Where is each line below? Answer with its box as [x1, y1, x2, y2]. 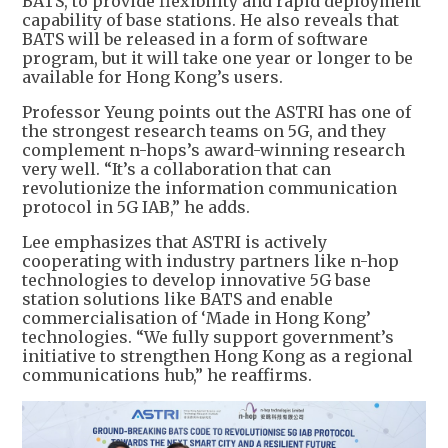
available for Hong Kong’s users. [22, 66, 283, 87]
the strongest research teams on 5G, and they [22, 120, 386, 141]
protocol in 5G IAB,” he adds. [22, 196, 250, 217]
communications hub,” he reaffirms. [22, 364, 312, 385]
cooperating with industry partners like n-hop [22, 250, 399, 271]
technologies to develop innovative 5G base [22, 269, 371, 290]
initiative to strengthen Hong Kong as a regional [22, 345, 413, 366]
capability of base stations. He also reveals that [22, 9, 399, 30]
